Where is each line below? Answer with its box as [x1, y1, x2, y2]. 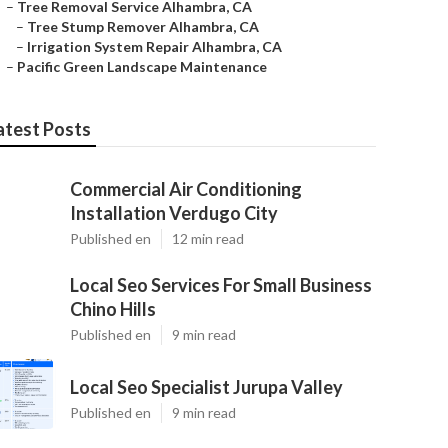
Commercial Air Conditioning [70, 178, 302, 200]
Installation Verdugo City [70, 202, 278, 224]
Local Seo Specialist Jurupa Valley [70, 376, 343, 398]
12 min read [172, 230, 244, 247]
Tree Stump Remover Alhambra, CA [27, 18, 259, 35]
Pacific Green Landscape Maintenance [17, 58, 267, 75]
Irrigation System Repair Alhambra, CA [27, 38, 282, 55]
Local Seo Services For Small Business [70, 274, 372, 296]
